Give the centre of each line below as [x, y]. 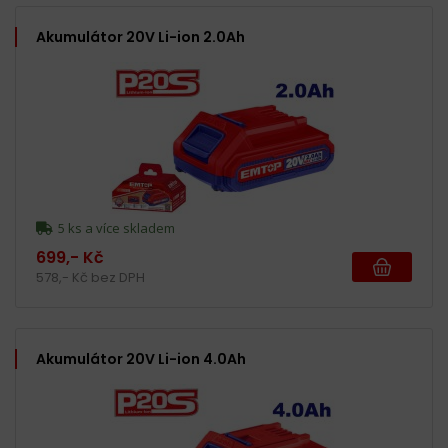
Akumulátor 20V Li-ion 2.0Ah [140, 37]
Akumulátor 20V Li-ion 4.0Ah [141, 359]
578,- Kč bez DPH [90, 277]
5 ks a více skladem [115, 228]
